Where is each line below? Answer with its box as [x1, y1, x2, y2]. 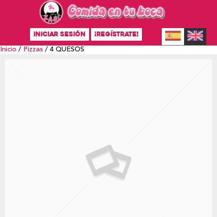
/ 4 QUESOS [43, 46, 84, 53]
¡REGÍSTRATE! [94, 30, 139, 38]
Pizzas [23, 46, 43, 53]
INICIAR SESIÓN [33, 30, 86, 38]
